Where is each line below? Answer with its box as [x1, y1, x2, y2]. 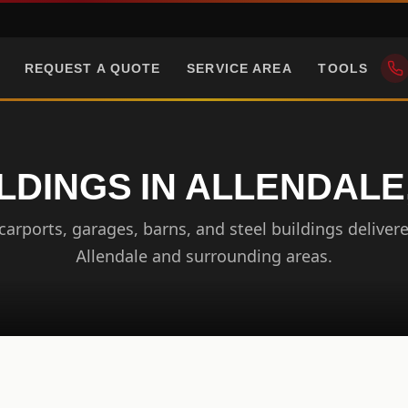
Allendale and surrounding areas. [76, 247, 332, 267]
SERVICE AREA [187, 60, 292, 76]
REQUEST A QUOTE [24, 60, 161, 76]
